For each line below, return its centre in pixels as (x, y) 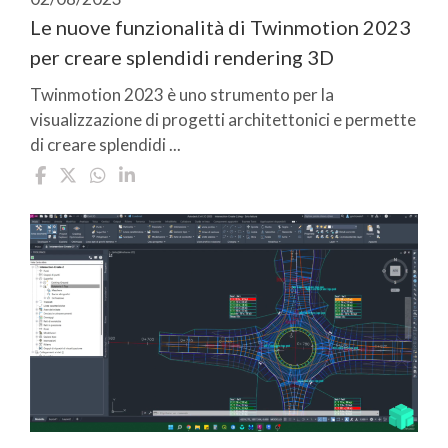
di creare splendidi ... (105, 144)
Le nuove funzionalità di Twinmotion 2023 (220, 26)
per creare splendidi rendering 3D (182, 56)
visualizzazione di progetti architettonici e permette (223, 119)
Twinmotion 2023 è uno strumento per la (182, 94)
